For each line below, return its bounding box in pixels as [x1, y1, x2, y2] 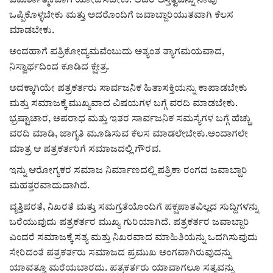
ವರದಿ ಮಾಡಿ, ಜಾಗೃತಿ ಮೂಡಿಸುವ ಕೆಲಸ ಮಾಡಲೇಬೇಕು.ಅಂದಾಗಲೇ [9, 129, 248, 139]
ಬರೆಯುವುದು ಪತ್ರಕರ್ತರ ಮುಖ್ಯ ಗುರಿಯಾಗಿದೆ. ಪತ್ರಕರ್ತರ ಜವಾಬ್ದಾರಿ [9, 218, 249, 227]
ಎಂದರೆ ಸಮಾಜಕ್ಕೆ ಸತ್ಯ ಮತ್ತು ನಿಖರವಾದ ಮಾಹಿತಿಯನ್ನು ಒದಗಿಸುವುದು [9, 233, 258, 243]
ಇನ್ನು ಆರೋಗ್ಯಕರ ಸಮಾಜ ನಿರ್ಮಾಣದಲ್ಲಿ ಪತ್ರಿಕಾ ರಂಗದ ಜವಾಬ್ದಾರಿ [9, 166, 247, 175]
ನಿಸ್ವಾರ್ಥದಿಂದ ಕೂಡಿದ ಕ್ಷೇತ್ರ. [9, 62, 109, 72]
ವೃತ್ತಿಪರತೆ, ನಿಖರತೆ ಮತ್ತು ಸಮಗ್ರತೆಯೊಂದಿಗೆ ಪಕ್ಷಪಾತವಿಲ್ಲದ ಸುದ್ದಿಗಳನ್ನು [9, 202, 258, 212]
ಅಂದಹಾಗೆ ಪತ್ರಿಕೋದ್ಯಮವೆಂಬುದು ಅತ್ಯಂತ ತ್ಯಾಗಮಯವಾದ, [9, 47, 224, 57]
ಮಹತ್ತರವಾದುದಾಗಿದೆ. [9, 181, 92, 191]
